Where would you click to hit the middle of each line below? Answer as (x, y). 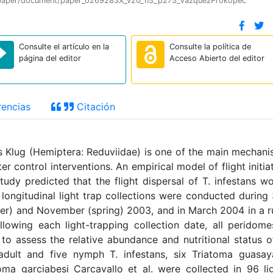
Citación (94, 107)
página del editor (50, 58)
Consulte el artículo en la (64, 47)
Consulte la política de (210, 47)
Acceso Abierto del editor (217, 58)
